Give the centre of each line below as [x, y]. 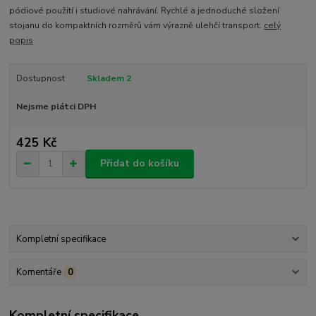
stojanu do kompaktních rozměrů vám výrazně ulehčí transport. [137, 26]
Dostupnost [40, 79]
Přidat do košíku [140, 164]
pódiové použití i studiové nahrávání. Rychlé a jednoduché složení [145, 11]
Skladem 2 [110, 79]
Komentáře [38, 273]
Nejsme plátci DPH [56, 107]
